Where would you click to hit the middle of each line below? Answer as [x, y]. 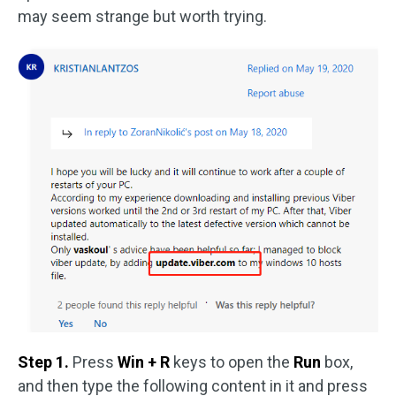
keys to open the [233, 362]
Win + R [145, 362]
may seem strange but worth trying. [142, 17]
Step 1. [45, 362]
